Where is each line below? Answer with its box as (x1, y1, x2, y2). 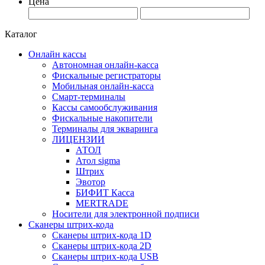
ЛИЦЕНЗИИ (52, 134, 105, 145)
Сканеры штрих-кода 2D (52, 241, 151, 251)
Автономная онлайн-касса (52, 60, 159, 70)
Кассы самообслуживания (52, 102, 157, 113)
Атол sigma (76, 156, 120, 166)
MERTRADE (76, 198, 128, 209)
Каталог (5, 29, 37, 40)
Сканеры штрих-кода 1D (52, 230, 151, 241)
